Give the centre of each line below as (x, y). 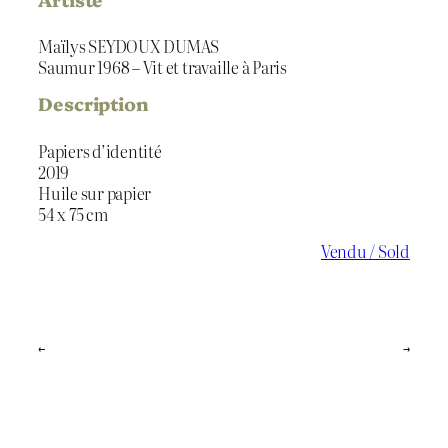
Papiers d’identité (100, 150)
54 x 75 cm (73, 213)
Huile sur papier (95, 192)
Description (93, 104)
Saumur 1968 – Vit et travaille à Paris (162, 67)
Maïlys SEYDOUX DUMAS (129, 46)
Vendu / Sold (365, 251)
